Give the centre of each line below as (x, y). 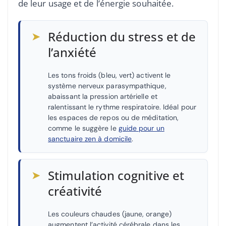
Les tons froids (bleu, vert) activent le (109, 75)
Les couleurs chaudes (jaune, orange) (110, 214)
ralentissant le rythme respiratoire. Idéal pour (122, 107)
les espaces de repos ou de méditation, (114, 118)
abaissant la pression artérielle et (103, 97)
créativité (75, 191)
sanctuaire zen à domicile (90, 139)
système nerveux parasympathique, (107, 86)
